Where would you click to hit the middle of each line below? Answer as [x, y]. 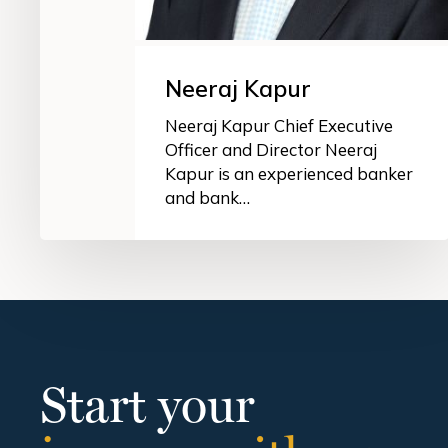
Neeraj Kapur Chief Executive [279, 125]
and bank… [207, 197]
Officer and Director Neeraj [271, 149]
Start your [147, 404]
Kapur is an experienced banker [289, 173]
